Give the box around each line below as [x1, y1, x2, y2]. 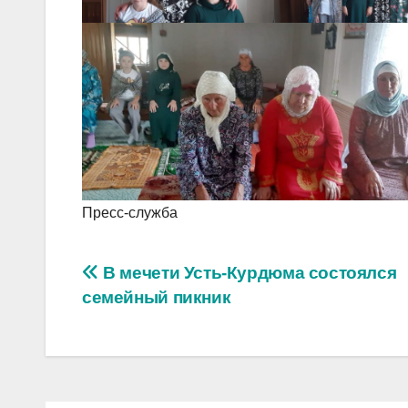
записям [81, 336, 203, 372]
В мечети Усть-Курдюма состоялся [98, 263, 397, 283]
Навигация [81, 261, 239, 298]
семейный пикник [82, 288, 231, 308]
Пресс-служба [82, 205, 178, 221]
